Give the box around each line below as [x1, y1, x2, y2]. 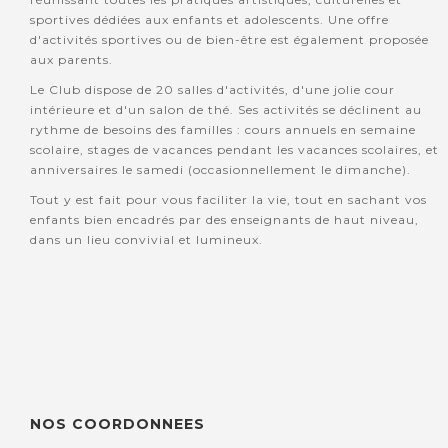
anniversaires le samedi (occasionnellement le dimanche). [30, 162, 415, 178]
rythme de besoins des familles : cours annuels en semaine [30, 122, 416, 138]
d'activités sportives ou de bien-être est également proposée [30, 32, 429, 48]
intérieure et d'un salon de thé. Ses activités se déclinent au [30, 102, 422, 118]
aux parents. [30, 52, 113, 68]
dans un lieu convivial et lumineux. [30, 232, 263, 248]
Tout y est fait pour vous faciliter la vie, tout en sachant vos [30, 192, 427, 208]
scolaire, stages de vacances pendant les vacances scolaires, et [30, 142, 439, 158]
